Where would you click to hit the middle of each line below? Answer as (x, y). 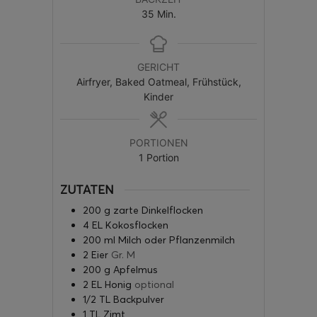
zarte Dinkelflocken (158, 211)
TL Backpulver (132, 300)
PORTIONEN (158, 142)
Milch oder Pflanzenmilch (177, 240)
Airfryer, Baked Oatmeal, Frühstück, (158, 81)
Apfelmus (136, 270)
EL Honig (111, 285)
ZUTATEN (87, 189)
